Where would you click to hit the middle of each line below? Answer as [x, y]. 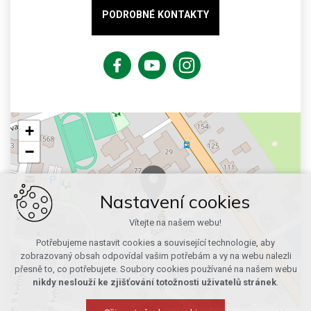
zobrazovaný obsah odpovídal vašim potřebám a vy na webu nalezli [155, 256]
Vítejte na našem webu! [175, 222]
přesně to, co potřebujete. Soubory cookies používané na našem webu [155, 269]
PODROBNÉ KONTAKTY [155, 15]
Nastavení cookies [175, 202]
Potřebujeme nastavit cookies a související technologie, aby [155, 243]
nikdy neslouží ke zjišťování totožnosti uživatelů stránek [154, 282]
